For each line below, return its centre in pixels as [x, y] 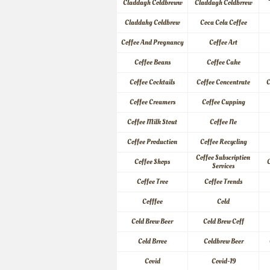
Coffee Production [152, 142]
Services [223, 166]
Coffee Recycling [223, 142]
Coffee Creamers [152, 102]
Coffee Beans [152, 62]
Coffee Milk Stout [152, 122]
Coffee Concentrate [223, 82]
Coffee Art [223, 42]
